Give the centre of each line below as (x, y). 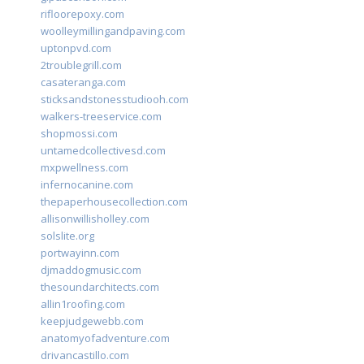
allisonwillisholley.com (95, 219)
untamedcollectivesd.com (103, 151)
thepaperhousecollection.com (114, 202)
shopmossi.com (79, 134)
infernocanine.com (87, 185)
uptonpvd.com (76, 48)
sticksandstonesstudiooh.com (115, 100)
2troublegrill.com (81, 65)
